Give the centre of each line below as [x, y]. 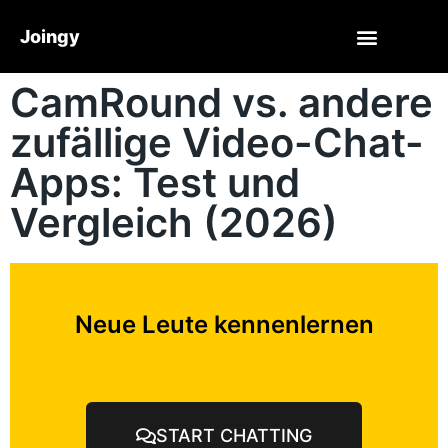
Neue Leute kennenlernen [224, 324]
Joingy [50, 36]
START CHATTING [234, 435]
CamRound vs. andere [221, 102]
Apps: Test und [155, 182]
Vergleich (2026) [174, 222]
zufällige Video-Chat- [217, 142]
